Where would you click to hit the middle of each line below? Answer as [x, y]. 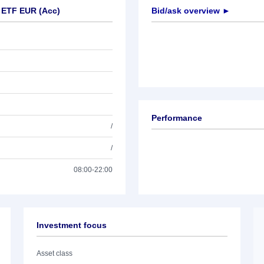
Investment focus [72, 225]
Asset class [55, 253]
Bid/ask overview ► [191, 11]
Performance [177, 118]
